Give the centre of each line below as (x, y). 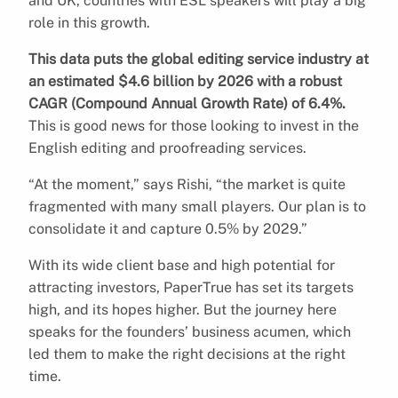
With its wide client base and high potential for (182, 265)
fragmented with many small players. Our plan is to (197, 206)
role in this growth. (89, 22)
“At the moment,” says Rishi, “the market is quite (187, 184)
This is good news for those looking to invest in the (194, 125)
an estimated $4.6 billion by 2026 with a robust (185, 81)
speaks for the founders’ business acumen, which (190, 331)
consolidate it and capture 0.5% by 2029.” (168, 228)
